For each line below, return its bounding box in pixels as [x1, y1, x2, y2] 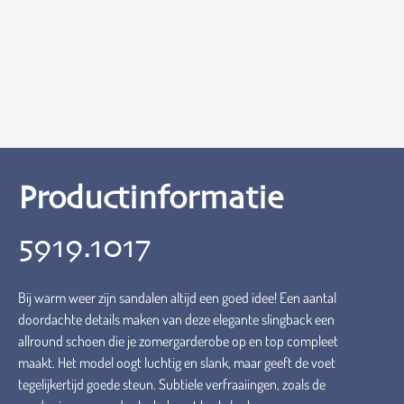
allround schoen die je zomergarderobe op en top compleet [18, 332, 338, 350]
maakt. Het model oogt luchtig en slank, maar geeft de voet [18, 353, 335, 372]
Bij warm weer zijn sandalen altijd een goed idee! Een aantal [18, 289, 336, 307]
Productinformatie [18, 183, 283, 216]
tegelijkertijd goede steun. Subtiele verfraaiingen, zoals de [18, 375, 326, 393]
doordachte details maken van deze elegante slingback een [18, 310, 335, 328]
